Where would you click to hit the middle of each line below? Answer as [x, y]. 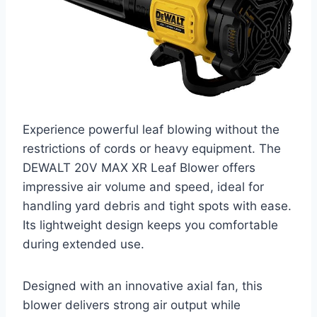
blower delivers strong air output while [132, 305]
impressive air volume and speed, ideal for [143, 187]
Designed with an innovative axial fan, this [143, 286]
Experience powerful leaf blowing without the [151, 130]
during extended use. [83, 244]
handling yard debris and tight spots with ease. [157, 206]
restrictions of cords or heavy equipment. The [152, 149]
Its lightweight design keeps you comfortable [150, 225]
